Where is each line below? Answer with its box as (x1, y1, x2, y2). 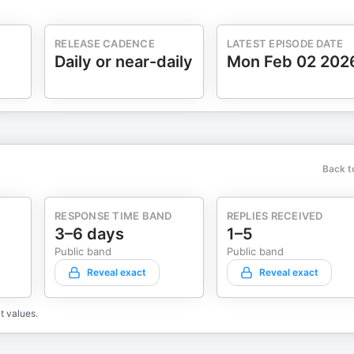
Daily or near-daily (55, 52, 193, 71)
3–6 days (55, 224, 124, 243)
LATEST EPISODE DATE (226, 37, 344, 50)
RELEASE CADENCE (55, 37, 155, 50)
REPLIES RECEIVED (226, 209, 323, 222)
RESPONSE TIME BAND (55, 209, 172, 222)
